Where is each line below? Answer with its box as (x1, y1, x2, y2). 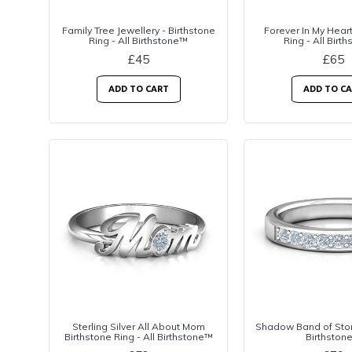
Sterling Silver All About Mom (71, 321, 205, 333)
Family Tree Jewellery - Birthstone (61, 24, 215, 36)
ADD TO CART (108, 84, 169, 93)
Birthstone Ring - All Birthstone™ (64, 331, 213, 343)
